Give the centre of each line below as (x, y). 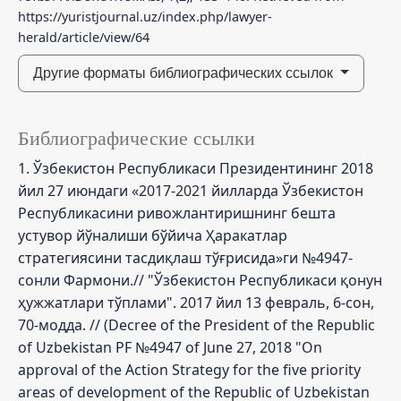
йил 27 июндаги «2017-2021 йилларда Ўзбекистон (191, 190)
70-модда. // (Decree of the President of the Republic (196, 324)
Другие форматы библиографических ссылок (185, 73)
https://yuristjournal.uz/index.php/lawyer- (145, 16)
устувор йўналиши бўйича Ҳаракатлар (153, 235)
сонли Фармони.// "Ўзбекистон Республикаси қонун (200, 280)
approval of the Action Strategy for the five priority (189, 369)
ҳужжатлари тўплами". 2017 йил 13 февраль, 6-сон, (196, 302)
